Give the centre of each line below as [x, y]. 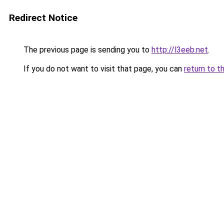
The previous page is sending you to [86, 50]
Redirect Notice [43, 18]
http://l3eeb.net [180, 50]
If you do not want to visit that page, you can [103, 69]
